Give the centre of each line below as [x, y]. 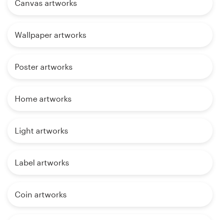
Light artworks [41, 131]
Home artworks [43, 99]
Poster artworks [44, 67]
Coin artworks [41, 194]
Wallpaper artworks [51, 35]
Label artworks [42, 163]
